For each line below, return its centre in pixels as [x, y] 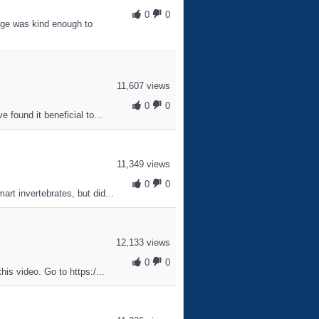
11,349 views [143, 164]
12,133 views [143, 242]
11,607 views [143, 86]
